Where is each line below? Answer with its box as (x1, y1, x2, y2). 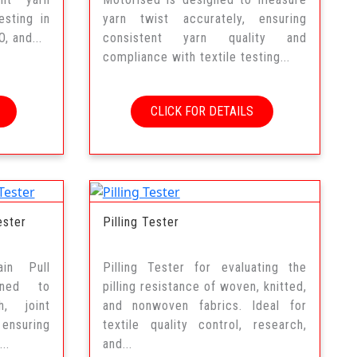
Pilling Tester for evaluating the (102, 259, 307, 275)
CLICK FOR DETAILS (150, 104, 253, 120)
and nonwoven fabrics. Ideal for (102, 297, 307, 313)
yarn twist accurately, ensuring (102, 11, 307, 27)
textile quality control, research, (102, 316, 307, 332)
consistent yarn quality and (102, 30, 307, 46)
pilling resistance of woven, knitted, (102, 278, 307, 294)
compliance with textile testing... (102, 49, 290, 65)
